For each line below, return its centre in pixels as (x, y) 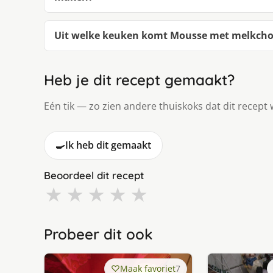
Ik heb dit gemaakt (108, 145)
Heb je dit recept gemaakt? (139, 80)
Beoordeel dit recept (94, 175)
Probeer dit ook (98, 234)
